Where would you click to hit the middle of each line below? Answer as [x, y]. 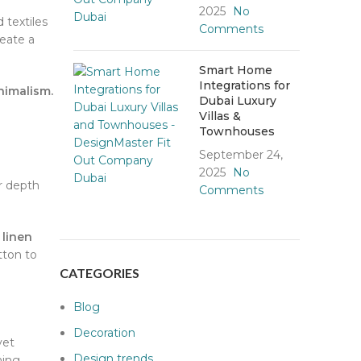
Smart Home [235, 71]
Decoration [104, 333]
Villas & [220, 116]
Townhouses [237, 132]
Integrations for [244, 86]
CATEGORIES [100, 273]
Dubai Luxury [237, 101]
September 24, [241, 155]
